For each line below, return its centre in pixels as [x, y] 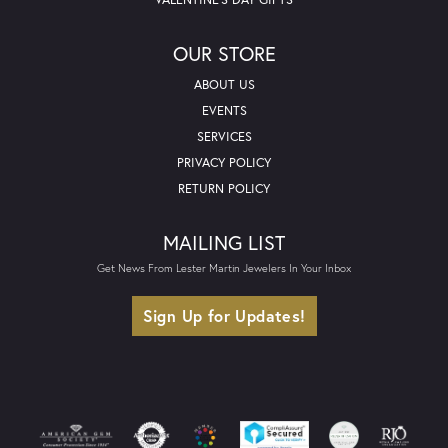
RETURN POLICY [224, 188]
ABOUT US [224, 84]
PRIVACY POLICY [224, 162]
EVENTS [224, 110]
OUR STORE [224, 53]
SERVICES [224, 136]
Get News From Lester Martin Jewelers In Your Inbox [224, 267]
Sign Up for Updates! [224, 315]
